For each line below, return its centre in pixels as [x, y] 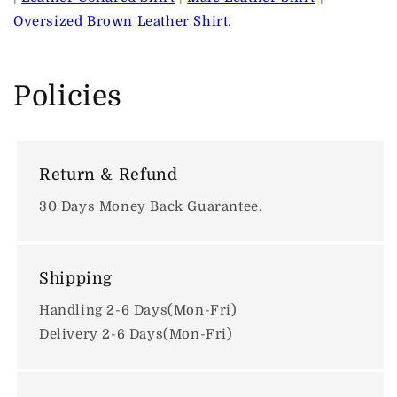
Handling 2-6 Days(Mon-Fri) [138, 311]
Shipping [76, 279]
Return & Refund [109, 175]
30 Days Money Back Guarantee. [151, 207]
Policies [68, 97]
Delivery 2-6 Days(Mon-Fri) [136, 335]
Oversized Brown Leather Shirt [121, 22]
